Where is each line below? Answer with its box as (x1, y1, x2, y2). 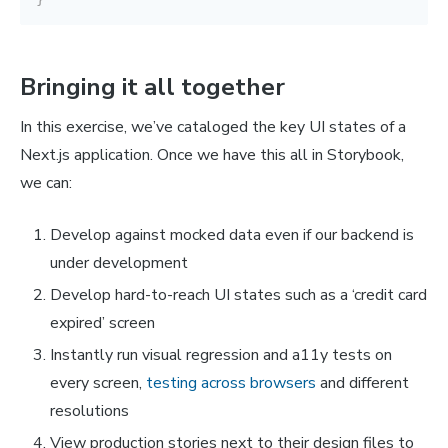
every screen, (50, 371, 146, 394)
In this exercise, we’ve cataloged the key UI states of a (20, 115, 406, 138)
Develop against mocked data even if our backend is (50, 223, 414, 246)
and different (316, 371, 409, 394)
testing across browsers (146, 371, 316, 394)
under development (50, 251, 188, 274)
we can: (20, 171, 72, 194)
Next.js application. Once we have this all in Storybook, (20, 143, 404, 166)
